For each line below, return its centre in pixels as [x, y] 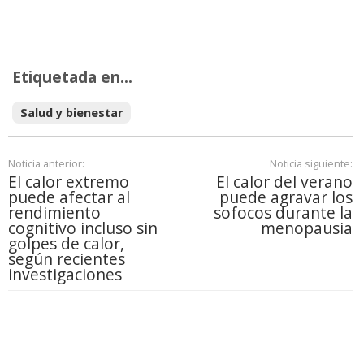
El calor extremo [69, 181]
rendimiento [54, 212]
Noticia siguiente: [311, 163]
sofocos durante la [283, 212]
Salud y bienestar [71, 112]
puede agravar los [286, 197]
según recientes [67, 258]
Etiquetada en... [72, 76]
